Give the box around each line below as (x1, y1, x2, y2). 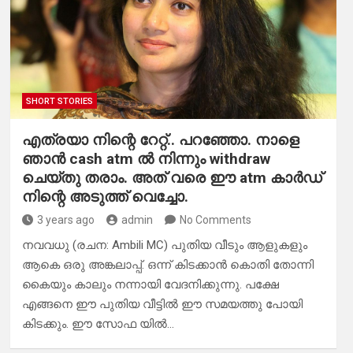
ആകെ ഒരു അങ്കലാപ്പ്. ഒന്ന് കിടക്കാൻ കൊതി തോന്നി (21, 258, 314, 273)
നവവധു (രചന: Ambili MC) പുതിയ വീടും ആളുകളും (21, 238, 307, 253)
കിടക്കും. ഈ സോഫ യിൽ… (21, 317, 174, 332)
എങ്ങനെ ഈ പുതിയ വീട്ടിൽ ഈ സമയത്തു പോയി (21, 297, 303, 312)
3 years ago (36, 214, 95, 227)
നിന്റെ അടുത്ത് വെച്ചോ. (21, 188, 188, 206)
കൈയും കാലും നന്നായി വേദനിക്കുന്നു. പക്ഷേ (21, 277, 279, 292)
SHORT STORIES (25, 96, 93, 107)
